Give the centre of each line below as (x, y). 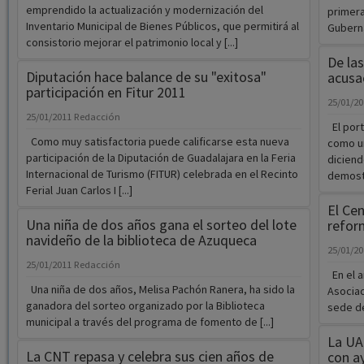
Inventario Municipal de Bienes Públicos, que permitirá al (162, 26)
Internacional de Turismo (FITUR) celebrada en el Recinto (162, 174)
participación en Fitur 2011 (106, 93)
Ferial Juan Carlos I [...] (79, 191)
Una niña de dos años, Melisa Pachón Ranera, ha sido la (160, 290)
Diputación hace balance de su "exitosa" (146, 77)
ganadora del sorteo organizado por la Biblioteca (145, 306)
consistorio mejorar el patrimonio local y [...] (132, 43)
